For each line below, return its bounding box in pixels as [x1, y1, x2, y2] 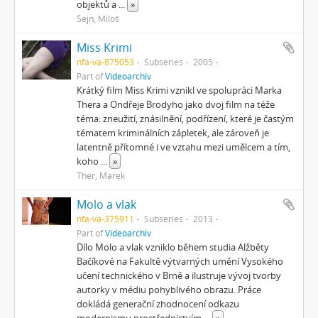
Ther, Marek [77, 170, 126, 181]
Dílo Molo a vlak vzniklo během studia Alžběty [77, 241, 270, 253]
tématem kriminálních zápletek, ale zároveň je [77, 126, 270, 139]
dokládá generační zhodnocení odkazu [77, 297, 240, 310]
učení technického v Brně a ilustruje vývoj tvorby [77, 269, 282, 282]
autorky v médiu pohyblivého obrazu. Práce [77, 283, 262, 296]
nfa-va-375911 [77, 213, 135, 224]
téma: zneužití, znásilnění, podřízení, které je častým [77, 112, 295, 125]
